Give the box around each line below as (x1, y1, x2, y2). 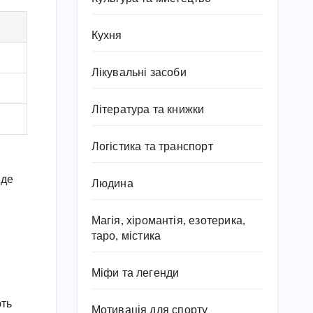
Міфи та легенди (91, 268, 180, 279)
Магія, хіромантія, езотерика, (91, 215, 246, 227)
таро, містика (91, 231, 161, 242)
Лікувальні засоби (91, 67, 187, 79)
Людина (91, 178, 133, 190)
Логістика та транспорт (91, 141, 213, 153)
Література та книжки (91, 104, 205, 116)
